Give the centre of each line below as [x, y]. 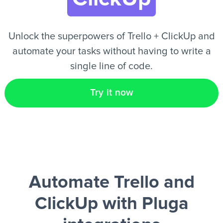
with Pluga [143, 204]
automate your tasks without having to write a [111, 51]
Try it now [111, 93]
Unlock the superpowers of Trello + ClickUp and [111, 36]
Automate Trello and [111, 183]
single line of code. [111, 66]
